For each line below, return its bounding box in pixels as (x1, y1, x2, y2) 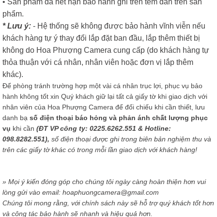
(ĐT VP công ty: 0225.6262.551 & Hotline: (34, 124, 171, 133)
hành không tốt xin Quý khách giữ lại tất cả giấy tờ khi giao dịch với (2, 93, 207, 101)
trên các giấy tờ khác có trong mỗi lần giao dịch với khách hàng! (2, 146, 197, 154)
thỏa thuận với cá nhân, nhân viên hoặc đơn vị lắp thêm (2, 58, 193, 67)
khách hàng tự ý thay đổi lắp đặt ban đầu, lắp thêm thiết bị (2, 34, 200, 43)
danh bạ (2, 114, 30, 122)
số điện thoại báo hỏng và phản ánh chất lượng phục (30, 114, 208, 122)
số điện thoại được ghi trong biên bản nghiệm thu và (49, 135, 211, 143)
